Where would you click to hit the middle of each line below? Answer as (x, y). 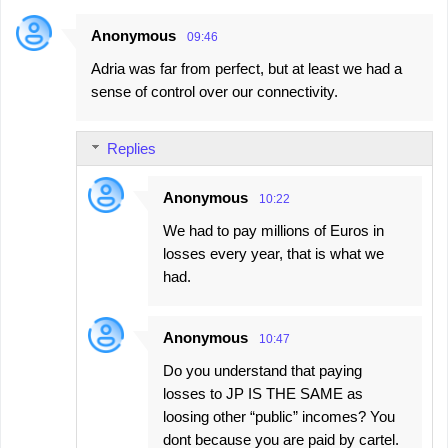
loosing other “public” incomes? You (279, 417)
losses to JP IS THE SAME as (263, 394)
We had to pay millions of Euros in (273, 231)
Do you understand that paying (262, 371)
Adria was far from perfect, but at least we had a (246, 69)
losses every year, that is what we (273, 254)
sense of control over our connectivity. (214, 92)
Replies (131, 149)
